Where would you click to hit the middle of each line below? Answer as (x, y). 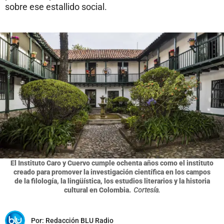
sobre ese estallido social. (56, 7)
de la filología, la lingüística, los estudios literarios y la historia (112, 181)
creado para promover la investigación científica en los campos (112, 172)
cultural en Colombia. (97, 190)
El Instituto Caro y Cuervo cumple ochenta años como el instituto (112, 163)
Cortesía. (147, 190)
